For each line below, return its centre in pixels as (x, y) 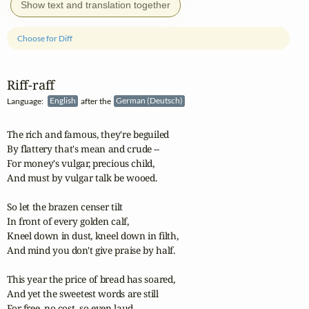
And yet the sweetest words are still (83, 294)
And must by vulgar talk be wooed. (82, 178)
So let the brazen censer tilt (65, 207)
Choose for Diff (45, 38)
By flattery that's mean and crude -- (83, 149)
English (64, 101)
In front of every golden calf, (68, 221)
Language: (27, 101)
